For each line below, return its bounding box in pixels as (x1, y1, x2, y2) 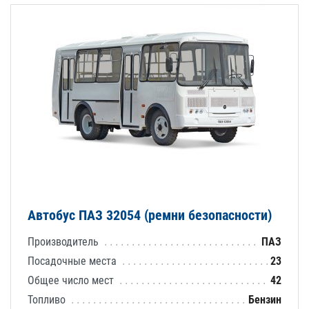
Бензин (248, 292, 281, 306)
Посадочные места (28, 254, 119, 268)
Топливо (28, 292, 68, 306)
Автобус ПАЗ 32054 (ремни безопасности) (28, 206, 272, 223)
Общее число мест (28, 273, 117, 287)
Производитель (28, 235, 101, 248)
